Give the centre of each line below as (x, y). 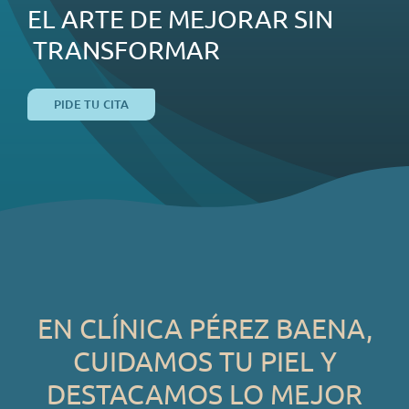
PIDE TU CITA (91, 104)
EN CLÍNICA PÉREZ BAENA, (204, 328)
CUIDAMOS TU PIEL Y (204, 361)
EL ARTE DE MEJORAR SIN (180, 19)
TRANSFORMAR (126, 50)
